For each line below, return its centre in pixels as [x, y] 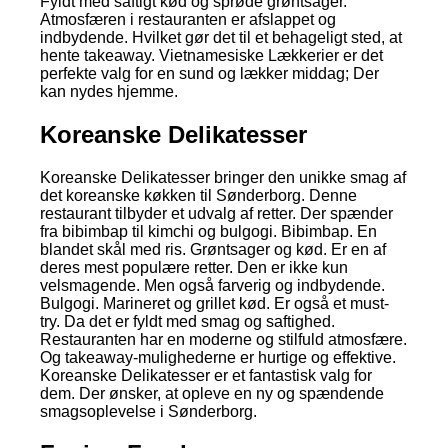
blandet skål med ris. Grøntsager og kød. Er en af [213, 249]
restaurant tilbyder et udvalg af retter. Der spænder [216, 213]
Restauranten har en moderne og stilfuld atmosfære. [223, 339]
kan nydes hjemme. [109, 91]
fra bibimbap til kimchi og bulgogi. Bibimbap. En [208, 231]
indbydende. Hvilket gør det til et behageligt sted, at [221, 37]
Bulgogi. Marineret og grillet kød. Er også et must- [214, 303]
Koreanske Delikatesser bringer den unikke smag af [223, 177]
